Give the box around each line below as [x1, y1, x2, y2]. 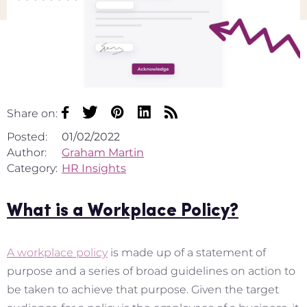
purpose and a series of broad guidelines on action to [7, 265, 295, 278]
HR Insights [62, 162, 126, 175]
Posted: [7, 130, 47, 144]
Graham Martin [62, 146, 144, 160]
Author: [7, 146, 47, 160]
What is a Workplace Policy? [7, 202, 238, 221]
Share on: [7, 107, 58, 121]
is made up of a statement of [108, 246, 266, 260]
